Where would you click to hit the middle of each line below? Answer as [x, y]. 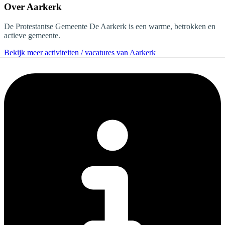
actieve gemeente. [32, 35]
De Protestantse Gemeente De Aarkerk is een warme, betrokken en [110, 26]
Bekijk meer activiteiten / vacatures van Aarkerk [80, 52]
